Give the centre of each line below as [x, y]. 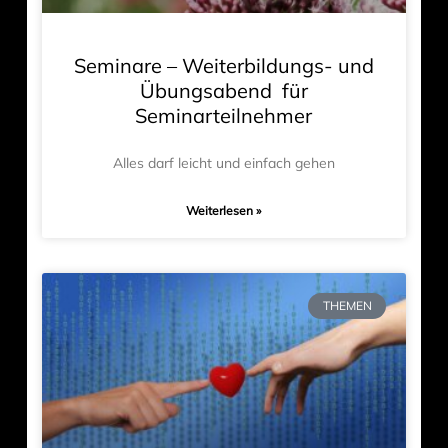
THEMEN [347, 306]
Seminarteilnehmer [224, 116]
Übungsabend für [223, 91]
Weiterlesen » [224, 211]
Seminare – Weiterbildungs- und [223, 66]
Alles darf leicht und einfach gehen [223, 163]
